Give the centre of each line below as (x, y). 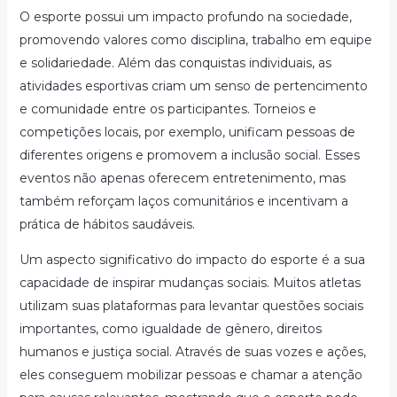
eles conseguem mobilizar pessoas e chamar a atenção (191, 375)
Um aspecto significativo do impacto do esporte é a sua (192, 260)
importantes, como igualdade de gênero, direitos (170, 329)
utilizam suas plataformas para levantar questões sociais (191, 306)
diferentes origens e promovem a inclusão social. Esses (189, 155)
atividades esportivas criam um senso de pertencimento (193, 86)
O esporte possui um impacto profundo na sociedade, (185, 17)
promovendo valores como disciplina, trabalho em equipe (195, 40)
